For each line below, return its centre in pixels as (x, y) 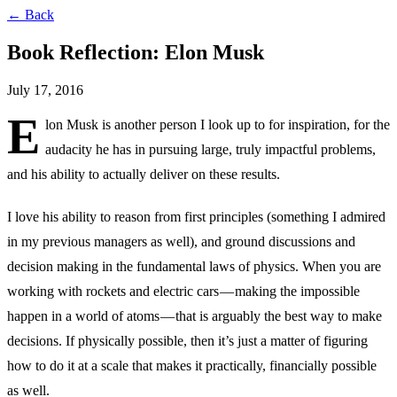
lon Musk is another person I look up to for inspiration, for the (217, 124)
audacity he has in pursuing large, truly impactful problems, (210, 149)
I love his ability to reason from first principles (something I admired (196, 216)
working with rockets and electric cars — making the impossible (183, 291)
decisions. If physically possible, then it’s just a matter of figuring (187, 340)
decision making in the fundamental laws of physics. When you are (194, 266)
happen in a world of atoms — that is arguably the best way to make (195, 315)
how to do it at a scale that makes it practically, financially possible (192, 365)
